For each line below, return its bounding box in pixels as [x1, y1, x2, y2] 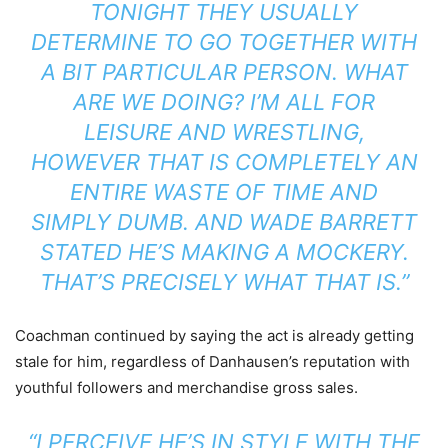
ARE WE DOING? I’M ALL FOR [73, 89, 375, 116]
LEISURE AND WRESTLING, [83, 119, 365, 146]
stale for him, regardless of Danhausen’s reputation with [15, 352, 410, 372]
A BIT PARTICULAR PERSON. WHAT [40, 59, 408, 86]
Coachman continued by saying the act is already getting [15, 326, 414, 346]
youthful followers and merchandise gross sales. [15, 378, 358, 398]
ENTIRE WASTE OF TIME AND [70, 179, 378, 206]
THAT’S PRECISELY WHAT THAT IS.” [39, 269, 409, 296]
